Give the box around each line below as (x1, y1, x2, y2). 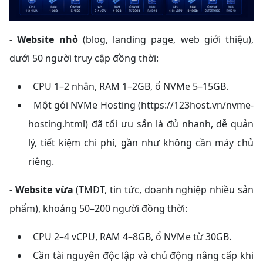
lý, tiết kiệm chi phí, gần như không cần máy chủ (28, 136, 254, 150)
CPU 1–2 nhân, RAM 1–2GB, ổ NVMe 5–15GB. (28, 80, 228, 93)
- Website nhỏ (9, 33, 78, 46)
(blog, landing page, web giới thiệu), (77, 33, 254, 46)
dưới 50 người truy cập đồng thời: (9, 52, 159, 65)
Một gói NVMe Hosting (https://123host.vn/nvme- (28, 99, 254, 112)
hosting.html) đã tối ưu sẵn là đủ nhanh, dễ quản (28, 117, 254, 131)
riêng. (28, 155, 54, 168)
